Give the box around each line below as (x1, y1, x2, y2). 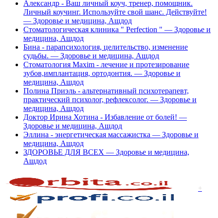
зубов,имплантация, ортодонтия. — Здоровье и (23, 69, 181, 77)
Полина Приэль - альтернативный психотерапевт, (23, 87, 189, 95)
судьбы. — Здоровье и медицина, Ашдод (23, 52, 159, 60)
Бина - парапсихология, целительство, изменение (23, 43, 188, 51)
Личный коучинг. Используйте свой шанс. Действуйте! (23, 8, 207, 16)
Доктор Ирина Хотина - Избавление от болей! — (23, 113, 187, 121)
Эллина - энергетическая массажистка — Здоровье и (23, 130, 199, 139)
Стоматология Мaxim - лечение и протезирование (23, 60, 189, 69)
